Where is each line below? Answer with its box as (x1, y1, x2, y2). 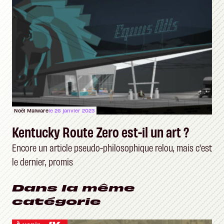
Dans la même (12, 180, 135, 194)
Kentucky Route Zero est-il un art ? (12, 122, 189, 140)
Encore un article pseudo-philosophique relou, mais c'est (12, 141, 212, 153)
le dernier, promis (12, 155, 73, 167)
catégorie (12, 194, 101, 207)
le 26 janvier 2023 (48, 107, 94, 113)
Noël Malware (14, 107, 48, 113)
